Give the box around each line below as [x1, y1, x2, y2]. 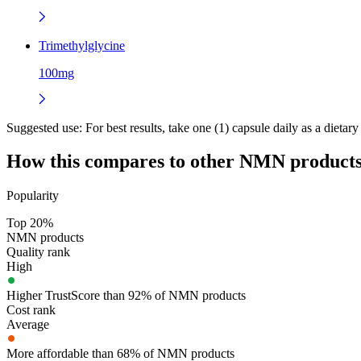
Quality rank [6, 245, 70, 259]
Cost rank [6, 303, 56, 317]
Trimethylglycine [39, 38, 125, 52]
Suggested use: [6, 120, 82, 135]
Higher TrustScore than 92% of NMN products [6, 288, 246, 303]
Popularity [6, 189, 59, 203]
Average [6, 317, 49, 332]
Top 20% [6, 216, 53, 230]
